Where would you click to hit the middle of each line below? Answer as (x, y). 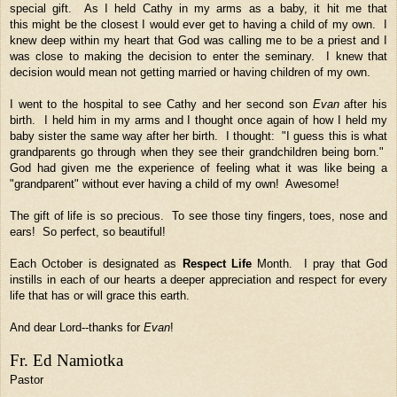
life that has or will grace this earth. (100, 295)
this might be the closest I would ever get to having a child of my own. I (198, 24)
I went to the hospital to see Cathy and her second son (161, 104)
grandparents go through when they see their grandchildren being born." (198, 152)
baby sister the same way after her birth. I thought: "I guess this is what (198, 136)
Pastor (28, 379)
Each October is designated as (96, 263)
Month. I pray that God (320, 263)
